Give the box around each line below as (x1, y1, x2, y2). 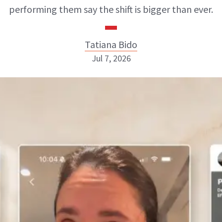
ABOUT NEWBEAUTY (19, 190, 97, 198)
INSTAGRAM (78, 128, 125, 138)
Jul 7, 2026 (91, 53, 131, 64)
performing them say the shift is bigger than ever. (9, 3, 213, 15)
